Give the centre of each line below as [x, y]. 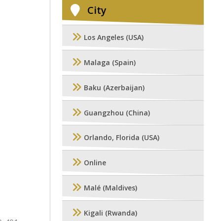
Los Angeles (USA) [114, 37]
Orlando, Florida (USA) [122, 138]
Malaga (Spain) [110, 63]
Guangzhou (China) [117, 113]
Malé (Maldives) [110, 188]
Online [95, 163]
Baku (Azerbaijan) [114, 88]
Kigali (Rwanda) [110, 213]
